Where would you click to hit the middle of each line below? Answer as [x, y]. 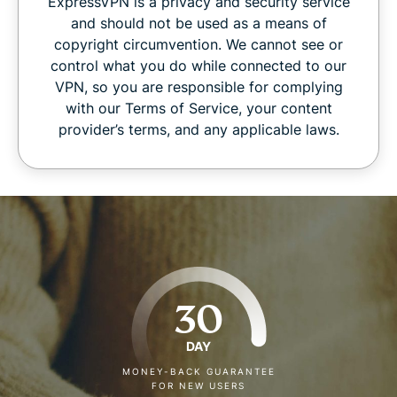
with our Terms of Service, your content [198, 109]
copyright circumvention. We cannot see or [198, 45]
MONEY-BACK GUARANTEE [198, 372]
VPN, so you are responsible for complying [198, 87]
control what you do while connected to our [198, 66]
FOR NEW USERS [198, 386]
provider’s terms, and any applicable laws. [198, 130]
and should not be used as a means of [198, 23]
